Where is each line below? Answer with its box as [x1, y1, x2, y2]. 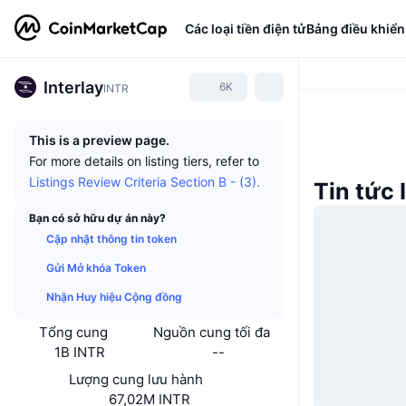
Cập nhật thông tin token [46, 232, 177, 246]
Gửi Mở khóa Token [46, 261, 146, 275]
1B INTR [54, 343, 106, 361]
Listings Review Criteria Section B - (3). [29, 174, 260, 189]
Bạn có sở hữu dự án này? [29, 211, 166, 225]
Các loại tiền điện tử [185, 20, 306, 36]
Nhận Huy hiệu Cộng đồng [46, 290, 182, 304]
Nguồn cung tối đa [152, 324, 270, 341]
